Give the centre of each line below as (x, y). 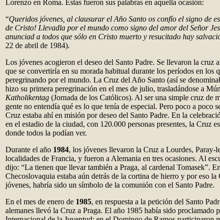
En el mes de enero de (41, 202)
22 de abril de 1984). (38, 45)
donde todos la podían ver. (46, 133)
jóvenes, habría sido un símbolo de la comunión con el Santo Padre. (110, 185)
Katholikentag (27, 97)
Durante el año (29, 150)
